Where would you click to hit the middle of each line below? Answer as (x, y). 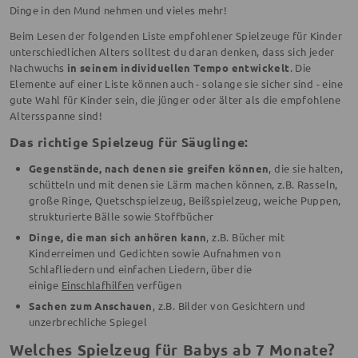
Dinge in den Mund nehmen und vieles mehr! (118, 10)
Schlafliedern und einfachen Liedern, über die (141, 269)
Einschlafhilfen (97, 285)
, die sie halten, (306, 169)
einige (45, 285)
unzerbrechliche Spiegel (88, 322)
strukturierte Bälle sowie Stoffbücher (121, 217)
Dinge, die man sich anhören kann (118, 237)
